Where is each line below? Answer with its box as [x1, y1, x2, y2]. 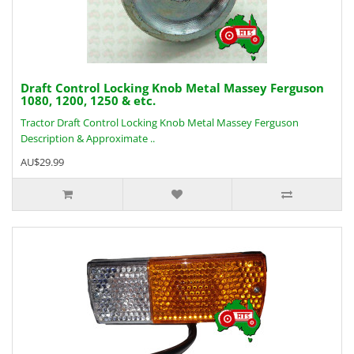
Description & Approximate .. [21, 131, 155, 145]
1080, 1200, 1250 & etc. [21, 92, 156, 108]
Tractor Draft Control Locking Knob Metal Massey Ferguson [21, 115, 303, 130]
